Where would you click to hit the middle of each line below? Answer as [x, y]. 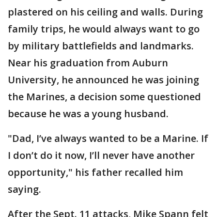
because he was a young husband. [88, 114]
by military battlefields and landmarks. [101, 46]
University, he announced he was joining [103, 80]
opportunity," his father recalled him [95, 172]
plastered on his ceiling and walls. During [105, 12]
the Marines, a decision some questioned [104, 97]
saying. [24, 189]
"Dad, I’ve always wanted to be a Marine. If [108, 139]
